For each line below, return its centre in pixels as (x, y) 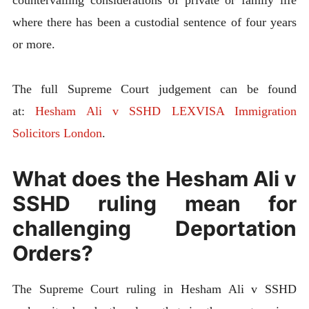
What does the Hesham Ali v (154, 178)
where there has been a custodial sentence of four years (154, 22)
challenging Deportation (154, 228)
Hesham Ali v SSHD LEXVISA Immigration (166, 111)
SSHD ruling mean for (154, 203)
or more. (33, 44)
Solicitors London (57, 133)
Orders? (52, 253)
